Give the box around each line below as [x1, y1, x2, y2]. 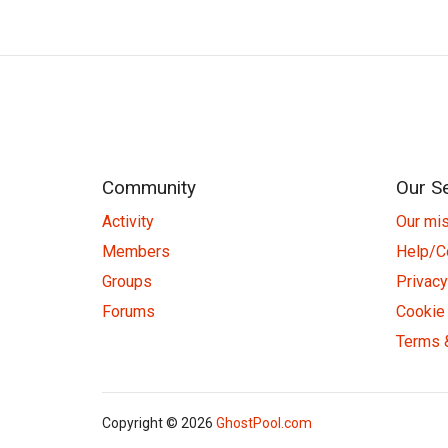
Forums [102, 301, 155, 321]
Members [102, 241, 170, 261]
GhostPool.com [216, 414, 312, 431]
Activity [102, 211, 154, 231]
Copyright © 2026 [102, 414, 216, 431]
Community [102, 175, 196, 199]
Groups [102, 271, 152, 291]
